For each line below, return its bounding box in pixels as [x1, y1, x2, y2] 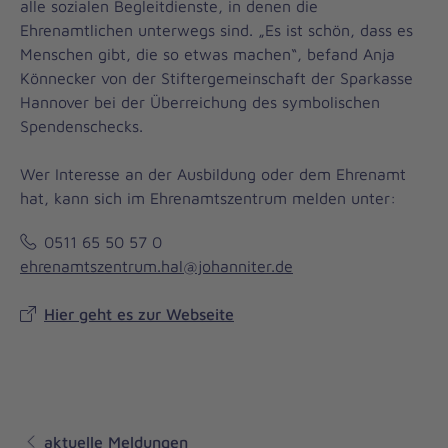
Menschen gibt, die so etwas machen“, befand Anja [20, 45, 395, 63]
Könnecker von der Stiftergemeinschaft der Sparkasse [20, 69, 413, 87]
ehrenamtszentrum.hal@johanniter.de [20, 257, 293, 275]
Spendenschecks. [20, 117, 143, 135]
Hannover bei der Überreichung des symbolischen [20, 93, 380, 111]
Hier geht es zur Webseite [44, 305, 234, 323]
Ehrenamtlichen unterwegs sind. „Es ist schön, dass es [20, 21, 413, 39]
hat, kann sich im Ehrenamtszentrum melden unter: [20, 189, 396, 207]
